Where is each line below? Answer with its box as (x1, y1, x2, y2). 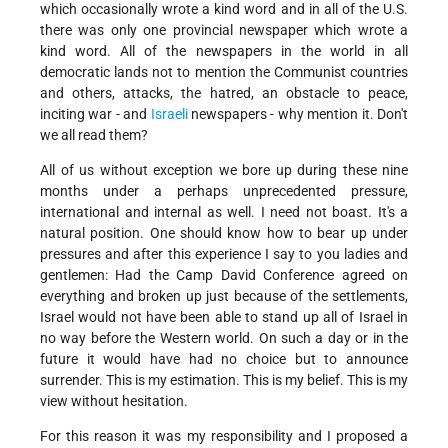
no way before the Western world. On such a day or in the (40, 330, 408, 347)
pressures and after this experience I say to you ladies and (40, 246, 408, 263)
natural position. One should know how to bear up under (40, 225, 408, 242)
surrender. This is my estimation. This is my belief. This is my (40, 372, 408, 389)
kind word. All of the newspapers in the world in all (40, 43, 408, 60)
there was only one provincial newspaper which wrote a (40, 22, 408, 39)
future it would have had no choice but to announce (40, 351, 408, 368)
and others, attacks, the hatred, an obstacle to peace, (40, 85, 408, 102)
